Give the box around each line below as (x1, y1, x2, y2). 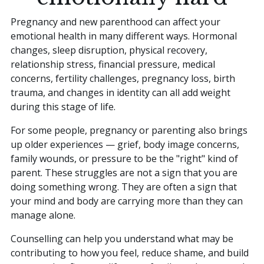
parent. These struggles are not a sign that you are (11, 166, 237, 179)
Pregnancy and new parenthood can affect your (11, 15, 220, 28)
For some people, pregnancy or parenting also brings (11, 123, 247, 137)
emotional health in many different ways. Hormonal (11, 29, 237, 42)
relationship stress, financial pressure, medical (11, 57, 215, 71)
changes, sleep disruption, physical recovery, (11, 43, 207, 57)
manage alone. (11, 208, 75, 222)
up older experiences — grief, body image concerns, (11, 137, 239, 151)
